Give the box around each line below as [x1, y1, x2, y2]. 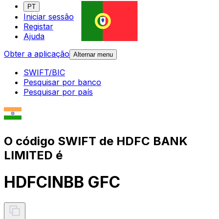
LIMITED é [4, 148, 63, 162]
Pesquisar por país [23, 87, 93, 97]
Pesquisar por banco [23, 77, 101, 88]
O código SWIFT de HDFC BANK [4, 133, 188, 148]
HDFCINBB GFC [4, 173, 120, 192]
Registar [23, 22, 53, 32]
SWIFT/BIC [23, 67, 65, 78]
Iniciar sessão [23, 12, 74, 22]
